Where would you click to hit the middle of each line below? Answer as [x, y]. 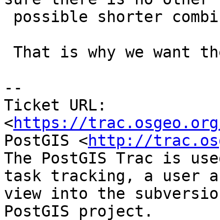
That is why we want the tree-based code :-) [9, 52]
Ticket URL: [55, 105]
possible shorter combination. [9, 17]
